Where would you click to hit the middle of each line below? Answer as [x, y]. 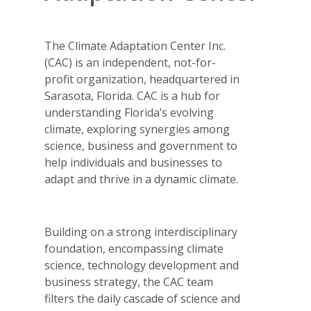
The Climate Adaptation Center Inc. [135, 46]
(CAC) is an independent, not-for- [131, 63]
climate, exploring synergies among [137, 129]
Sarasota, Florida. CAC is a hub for [133, 96]
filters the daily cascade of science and [143, 298]
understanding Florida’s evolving [129, 113]
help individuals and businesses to [134, 163]
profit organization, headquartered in [142, 79]
